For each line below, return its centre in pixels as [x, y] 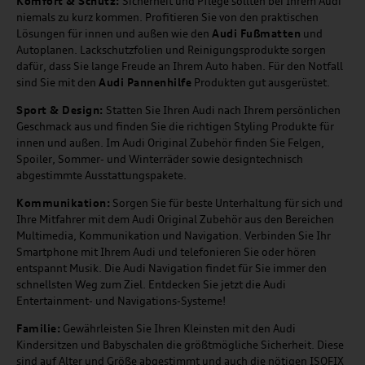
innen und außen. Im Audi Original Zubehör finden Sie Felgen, [170, 143]
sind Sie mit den [57, 83]
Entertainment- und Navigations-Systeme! [121, 301]
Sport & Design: [60, 110]
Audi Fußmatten [256, 34]
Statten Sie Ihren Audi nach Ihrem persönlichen [222, 110]
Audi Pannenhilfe [145, 83]
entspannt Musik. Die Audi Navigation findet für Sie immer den [172, 268]
